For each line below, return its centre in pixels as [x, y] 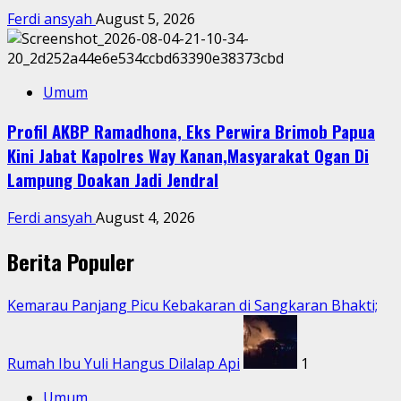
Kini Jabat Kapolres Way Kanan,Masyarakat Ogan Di [188, 155]
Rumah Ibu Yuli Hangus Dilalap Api [124, 364]
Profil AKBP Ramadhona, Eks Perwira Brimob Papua [191, 131]
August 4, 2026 [145, 218]
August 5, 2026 [145, 18]
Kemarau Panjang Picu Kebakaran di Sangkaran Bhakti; [192, 306]
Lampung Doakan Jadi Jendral [113, 179]
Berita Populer [71, 262]
